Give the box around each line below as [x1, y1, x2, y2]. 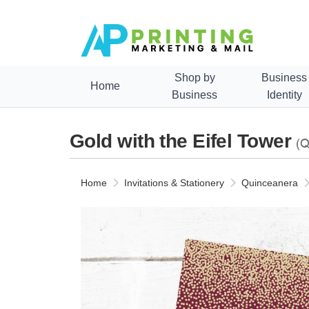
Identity [266, 88, 302, 101]
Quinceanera [241, 177, 298, 188]
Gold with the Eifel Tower [70, 130, 297, 152]
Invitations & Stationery [124, 177, 224, 188]
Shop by [174, 71, 215, 83]
